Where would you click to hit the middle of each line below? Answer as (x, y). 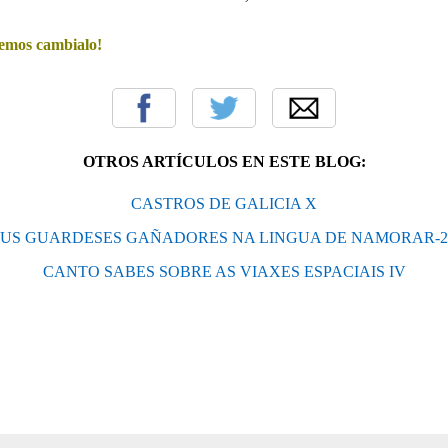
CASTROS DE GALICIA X (224, 203)
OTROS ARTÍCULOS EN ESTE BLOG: (224, 161)
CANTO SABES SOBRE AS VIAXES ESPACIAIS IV (224, 271)
